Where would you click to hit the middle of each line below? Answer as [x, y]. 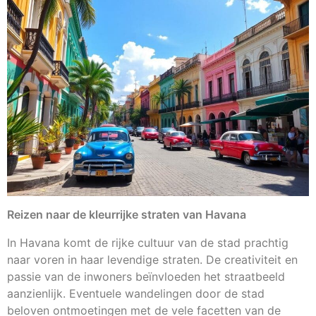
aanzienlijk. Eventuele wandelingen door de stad [136, 294]
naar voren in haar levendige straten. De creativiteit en [152, 260]
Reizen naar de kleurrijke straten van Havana [127, 215]
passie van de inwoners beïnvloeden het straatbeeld [146, 277]
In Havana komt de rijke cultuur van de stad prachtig [148, 243]
